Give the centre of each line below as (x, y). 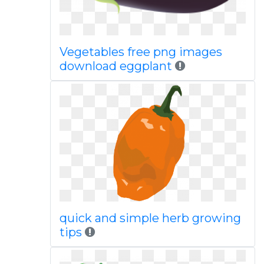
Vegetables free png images (141, 52)
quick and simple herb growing (150, 218)
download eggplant (115, 66)
